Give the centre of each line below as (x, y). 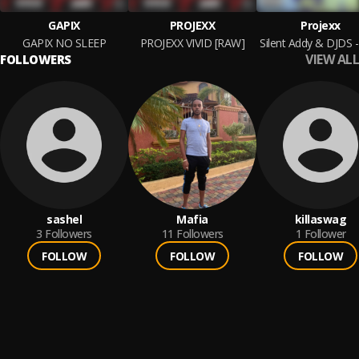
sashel (64, 219)
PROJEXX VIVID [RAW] (192, 43)
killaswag (321, 219)
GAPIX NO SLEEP (64, 43)
